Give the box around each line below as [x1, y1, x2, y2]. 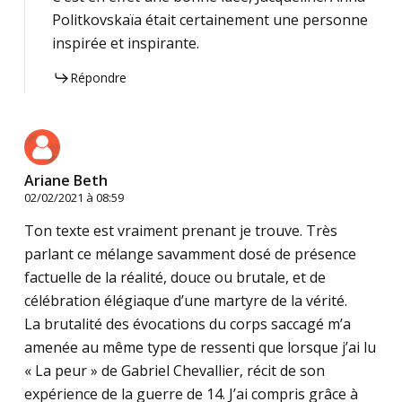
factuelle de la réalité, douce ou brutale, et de [23, 267, 326, 288]
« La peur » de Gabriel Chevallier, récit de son [23, 361, 325, 381]
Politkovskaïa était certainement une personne [51, 10, 368, 31]
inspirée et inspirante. [51, 33, 199, 54]
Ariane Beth [23, 170, 108, 191]
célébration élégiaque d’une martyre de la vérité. [23, 291, 347, 311]
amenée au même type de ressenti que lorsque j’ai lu [23, 337, 376, 358]
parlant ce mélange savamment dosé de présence [23, 244, 356, 265]
